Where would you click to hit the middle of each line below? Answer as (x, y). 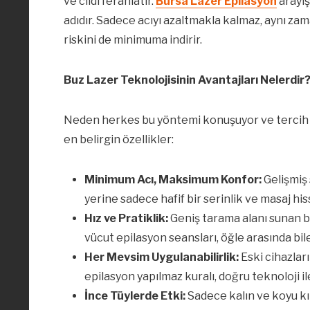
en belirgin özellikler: (119, 140)
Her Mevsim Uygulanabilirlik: (162, 257)
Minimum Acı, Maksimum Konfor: (173, 180)
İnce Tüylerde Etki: (135, 296)
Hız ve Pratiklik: (126, 219)
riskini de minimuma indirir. (133, 40)
